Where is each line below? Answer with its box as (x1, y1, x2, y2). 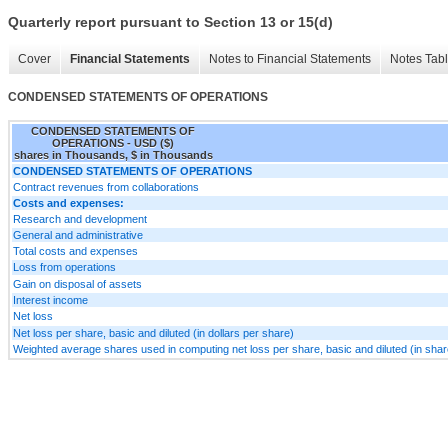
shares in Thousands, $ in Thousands (13, 148, 213, 161)
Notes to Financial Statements (209, 52, 371, 67)
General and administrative (13, 228, 143, 241)
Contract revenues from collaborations (13, 180, 199, 193)
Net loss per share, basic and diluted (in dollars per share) (13, 326, 294, 339)
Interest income (13, 293, 88, 306)
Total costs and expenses (13, 244, 138, 257)
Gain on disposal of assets (13, 277, 142, 290)
